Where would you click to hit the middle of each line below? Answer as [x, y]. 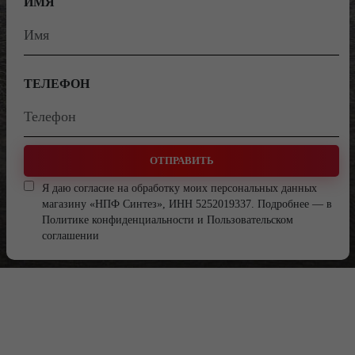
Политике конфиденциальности [118, 220]
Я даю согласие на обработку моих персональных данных [179, 188]
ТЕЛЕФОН [57, 84]
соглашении [71, 236]
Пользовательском [250, 220]
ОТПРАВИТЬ [181, 161]
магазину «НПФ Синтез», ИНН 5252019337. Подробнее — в [187, 204]
